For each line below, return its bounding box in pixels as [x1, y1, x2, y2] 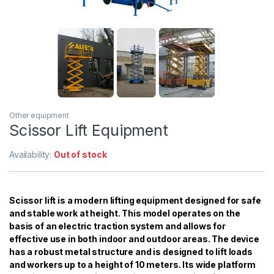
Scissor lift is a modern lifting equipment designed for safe [9, 194, 261, 206]
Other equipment [9, 110, 69, 120]
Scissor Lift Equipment [9, 120, 168, 139]
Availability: [9, 149, 54, 160]
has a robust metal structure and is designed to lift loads [9, 246, 253, 257]
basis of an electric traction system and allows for [9, 220, 226, 231]
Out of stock [54, 149, 107, 160]
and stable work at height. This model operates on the [9, 207, 240, 218]
